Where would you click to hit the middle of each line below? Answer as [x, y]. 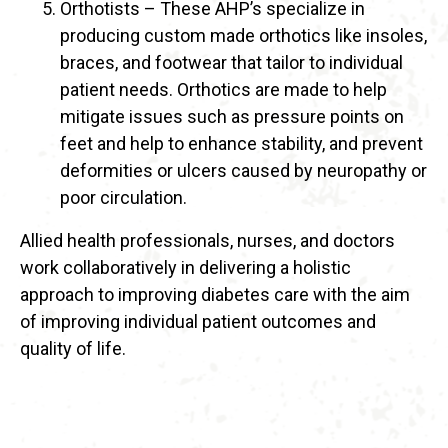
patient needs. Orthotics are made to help [223, 90]
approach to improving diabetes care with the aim [215, 295]
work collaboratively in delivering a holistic [185, 268]
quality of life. [73, 349]
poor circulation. [123, 198]
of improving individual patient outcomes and [198, 322]
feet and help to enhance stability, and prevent [241, 144]
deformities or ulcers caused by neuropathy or [243, 171]
